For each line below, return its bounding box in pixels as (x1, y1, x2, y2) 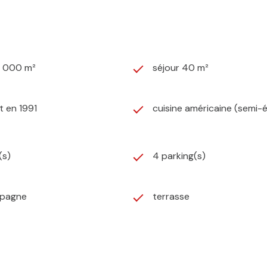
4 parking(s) (153, 150, 206, 163)
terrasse (153, 190, 190, 203)
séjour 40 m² (153, 61, 209, 74)
